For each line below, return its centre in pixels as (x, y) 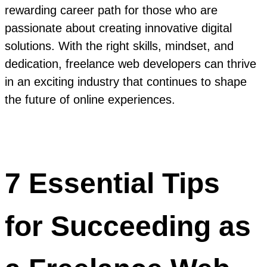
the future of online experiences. (90, 100)
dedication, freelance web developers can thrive (131, 64)
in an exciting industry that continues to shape (126, 82)
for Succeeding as (128, 226)
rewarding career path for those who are (111, 10)
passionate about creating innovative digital (118, 28)
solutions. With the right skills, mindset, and (119, 46)
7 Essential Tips (112, 183)
